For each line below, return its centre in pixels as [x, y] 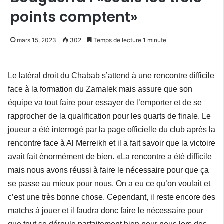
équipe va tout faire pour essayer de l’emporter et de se [105, 102]
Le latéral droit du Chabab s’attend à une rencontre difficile [111, 75]
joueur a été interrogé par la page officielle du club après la [112, 129]
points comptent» [74, 17]
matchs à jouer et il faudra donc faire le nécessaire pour [106, 210]
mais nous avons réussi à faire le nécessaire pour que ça [108, 170]
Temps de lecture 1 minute [129, 40]
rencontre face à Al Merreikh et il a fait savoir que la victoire [112, 143]
